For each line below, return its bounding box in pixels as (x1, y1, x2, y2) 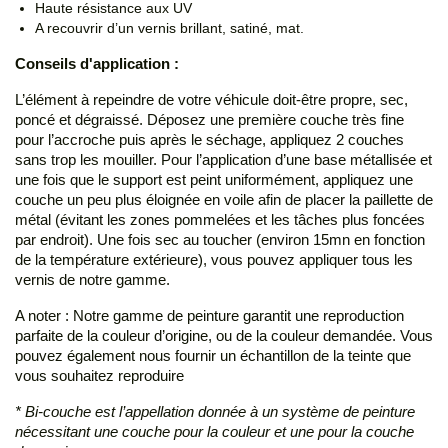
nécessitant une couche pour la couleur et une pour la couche (15, 423, 414, 441)
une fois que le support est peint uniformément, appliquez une (15, 171, 413, 189)
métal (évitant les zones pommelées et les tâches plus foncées (15, 211, 425, 229)
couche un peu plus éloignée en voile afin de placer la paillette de (15, 191, 433, 209)
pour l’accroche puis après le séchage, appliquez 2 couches (15, 131, 404, 149)
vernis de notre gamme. (15, 271, 170, 289)
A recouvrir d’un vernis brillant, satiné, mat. (35, 20, 304, 37)
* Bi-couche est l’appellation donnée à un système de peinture (15, 403, 415, 421)
